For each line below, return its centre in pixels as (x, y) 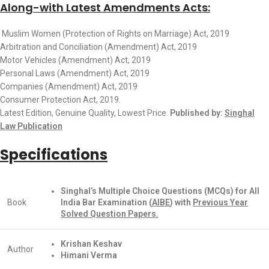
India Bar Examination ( (106, 202)
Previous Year (220, 202)
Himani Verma (89, 255)
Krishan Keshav (91, 243)
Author (20, 249)
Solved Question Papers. (110, 213)
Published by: (197, 113)
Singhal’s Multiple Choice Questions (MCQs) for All (160, 191)
